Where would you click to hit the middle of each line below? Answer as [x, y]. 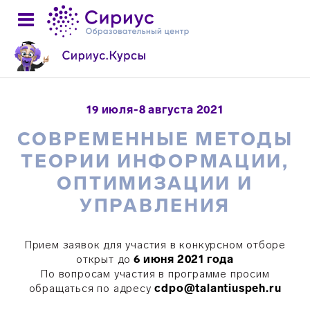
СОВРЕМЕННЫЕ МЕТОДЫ [155, 139]
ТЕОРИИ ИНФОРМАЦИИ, [155, 161]
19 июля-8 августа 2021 [155, 110]
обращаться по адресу [92, 288]
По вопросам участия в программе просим [155, 274]
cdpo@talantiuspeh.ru [218, 288]
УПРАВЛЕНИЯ [155, 206]
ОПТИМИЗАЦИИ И [155, 183]
